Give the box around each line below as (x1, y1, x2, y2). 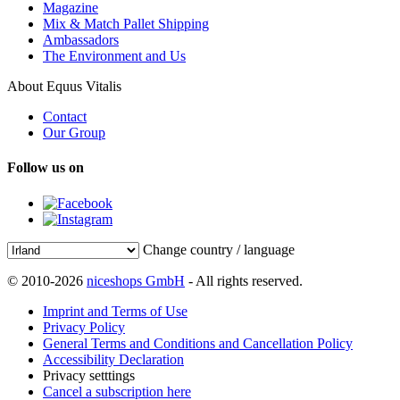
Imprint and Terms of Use (43, 303, 187, 319)
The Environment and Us (43, 48, 186, 64)
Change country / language (143, 241, 295, 257)
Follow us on (7, 160, 84, 176)
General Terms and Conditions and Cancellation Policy (43, 335, 353, 351)
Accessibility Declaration (43, 351, 184, 367)
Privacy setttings (43, 367, 135, 383)
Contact (43, 109, 87, 125)
